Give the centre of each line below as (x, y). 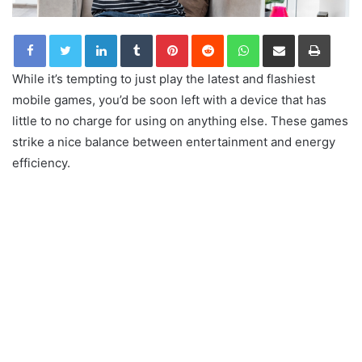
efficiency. (41, 163)
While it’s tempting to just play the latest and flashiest (164, 79)
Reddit (239, 34)
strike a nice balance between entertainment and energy (174, 142)
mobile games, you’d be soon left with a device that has (169, 100)
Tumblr (169, 34)
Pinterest (210, 34)
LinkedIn (137, 34)
